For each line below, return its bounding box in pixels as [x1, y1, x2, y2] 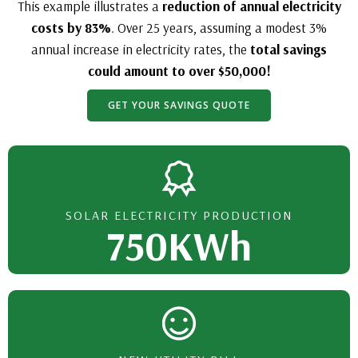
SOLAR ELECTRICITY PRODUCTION [65, 207, 293, 223]
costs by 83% [31, 19, 111, 36]
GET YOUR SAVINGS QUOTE [108, 98, 250, 112]
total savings [250, 41, 327, 58]
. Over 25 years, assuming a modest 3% [111, 19, 327, 36]
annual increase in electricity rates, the [31, 41, 247, 58]
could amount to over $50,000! [87, 62, 271, 79]
